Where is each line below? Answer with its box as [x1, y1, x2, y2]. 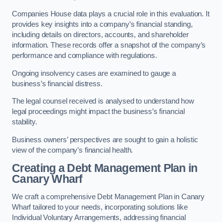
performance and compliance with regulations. [12, 52, 157, 60]
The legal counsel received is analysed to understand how [12, 97, 194, 106]
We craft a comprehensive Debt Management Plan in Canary [12, 192, 205, 201]
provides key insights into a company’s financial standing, [12, 20, 193, 29]
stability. [12, 118, 39, 126]
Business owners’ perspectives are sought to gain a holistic [12, 135, 198, 144]
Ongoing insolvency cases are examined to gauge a [12, 69, 176, 77]
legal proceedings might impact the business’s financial [12, 108, 185, 116]
